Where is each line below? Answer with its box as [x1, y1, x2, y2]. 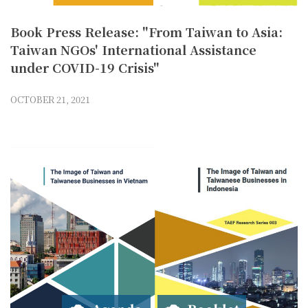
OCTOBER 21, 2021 [10, 93, 90, 107]
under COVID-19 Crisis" [10, 58, 159, 77]
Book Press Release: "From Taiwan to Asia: [10, 23, 283, 41]
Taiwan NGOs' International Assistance [10, 41, 256, 59]
